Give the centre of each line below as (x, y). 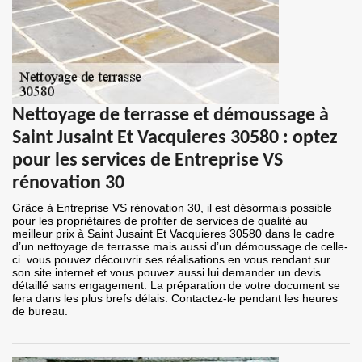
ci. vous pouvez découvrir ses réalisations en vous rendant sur (171, 260)
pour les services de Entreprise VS (147, 161)
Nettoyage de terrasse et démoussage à (170, 116)
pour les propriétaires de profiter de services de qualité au (160, 221)
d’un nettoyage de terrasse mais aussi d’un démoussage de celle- (180, 247)
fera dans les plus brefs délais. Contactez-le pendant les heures (175, 299)
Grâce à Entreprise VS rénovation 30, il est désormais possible (172, 208)
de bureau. (40, 311)
